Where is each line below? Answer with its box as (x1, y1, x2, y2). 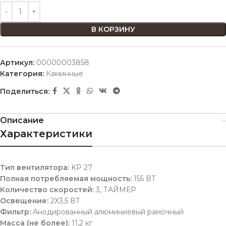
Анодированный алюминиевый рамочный (31, 207, 184, 216)
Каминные (46, 69, 83, 78)
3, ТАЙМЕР (94, 185, 136, 194)
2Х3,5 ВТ (48, 196, 80, 205)
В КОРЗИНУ (91, 25, 135, 34)
